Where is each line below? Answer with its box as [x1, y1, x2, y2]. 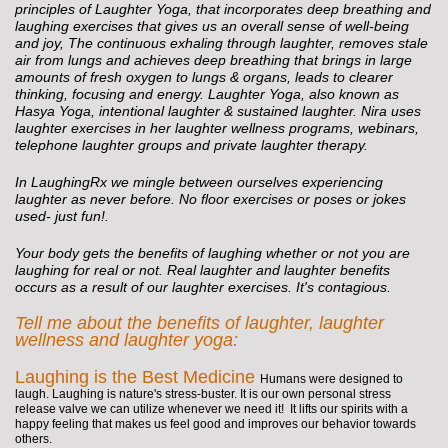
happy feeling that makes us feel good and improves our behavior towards [15, 417, 416, 432]
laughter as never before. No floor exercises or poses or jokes [15, 191, 406, 208]
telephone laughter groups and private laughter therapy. [15, 137, 368, 154]
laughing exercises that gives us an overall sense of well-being [15, 18, 409, 35]
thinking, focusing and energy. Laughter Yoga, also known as [15, 86, 399, 103]
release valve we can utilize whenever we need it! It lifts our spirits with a [15, 402, 408, 417]
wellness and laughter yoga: [15, 330, 238, 351]
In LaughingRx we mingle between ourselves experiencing [15, 174, 383, 191]
